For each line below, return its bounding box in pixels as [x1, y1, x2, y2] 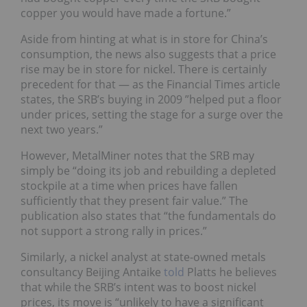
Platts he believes [184, 265, 277, 280]
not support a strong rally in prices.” [21, 223, 210, 239]
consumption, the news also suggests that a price [21, 47, 276, 62]
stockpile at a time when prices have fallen [21, 178, 238, 194]
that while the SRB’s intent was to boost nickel [21, 280, 256, 295]
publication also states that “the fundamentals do [21, 208, 276, 224]
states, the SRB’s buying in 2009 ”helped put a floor [21, 92, 282, 108]
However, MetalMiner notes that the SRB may [21, 148, 254, 164]
